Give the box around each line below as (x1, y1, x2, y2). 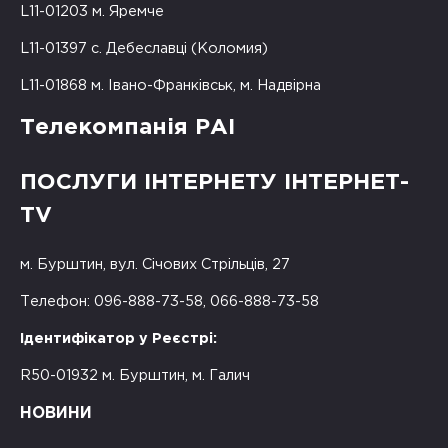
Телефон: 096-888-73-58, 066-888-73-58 (20, 295, 319, 309)
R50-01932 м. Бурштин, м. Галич (20, 369, 250, 383)
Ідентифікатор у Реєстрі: (20, 332, 217, 346)
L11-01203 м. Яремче (20, 4, 164, 18)
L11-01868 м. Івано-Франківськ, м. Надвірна (20, 78, 321, 92)
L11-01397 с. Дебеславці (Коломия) (20, 41, 268, 55)
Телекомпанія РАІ (20, 117, 235, 138)
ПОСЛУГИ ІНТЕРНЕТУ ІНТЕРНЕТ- (20, 172, 409, 193)
